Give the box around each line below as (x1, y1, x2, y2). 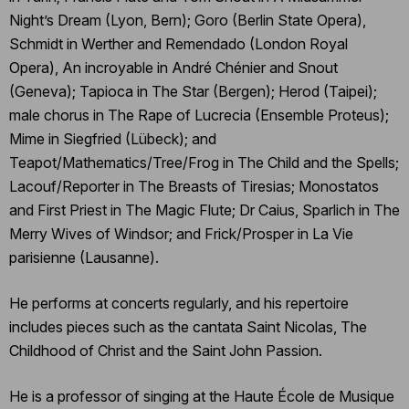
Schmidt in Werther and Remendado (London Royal (9, 34, 348, 53)
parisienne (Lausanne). (9, 247, 159, 267)
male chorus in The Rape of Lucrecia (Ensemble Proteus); (9, 105, 389, 124)
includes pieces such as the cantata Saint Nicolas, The (9, 317, 367, 336)
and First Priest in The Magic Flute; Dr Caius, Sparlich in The (9, 200, 400, 219)
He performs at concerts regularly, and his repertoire (9, 293, 349, 312)
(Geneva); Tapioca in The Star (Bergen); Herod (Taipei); (9, 81, 377, 100)
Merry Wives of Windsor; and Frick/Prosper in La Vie (9, 224, 353, 243)
